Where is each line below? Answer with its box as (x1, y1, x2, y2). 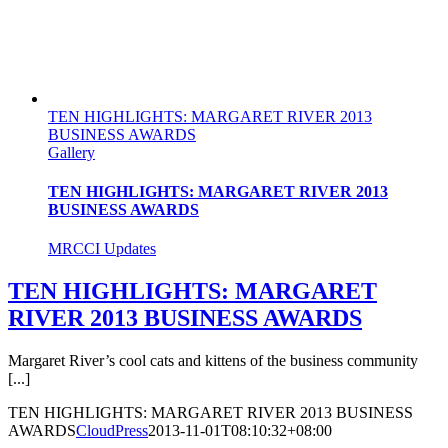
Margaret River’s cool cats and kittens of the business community (8, 352, 418, 370)
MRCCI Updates (48, 240, 156, 258)
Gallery (48, 143, 95, 161)
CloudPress (76, 422, 148, 440)
